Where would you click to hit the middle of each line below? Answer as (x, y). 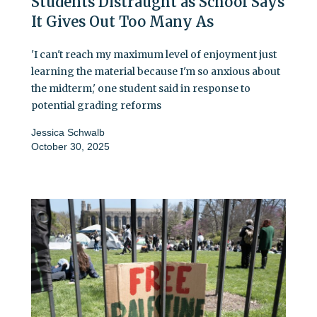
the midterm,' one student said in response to (141, 89)
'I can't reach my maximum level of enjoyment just (154, 55)
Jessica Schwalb (68, 133)
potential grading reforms (96, 106)
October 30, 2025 (70, 147)
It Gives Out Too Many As (122, 22)
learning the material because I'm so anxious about (156, 72)
